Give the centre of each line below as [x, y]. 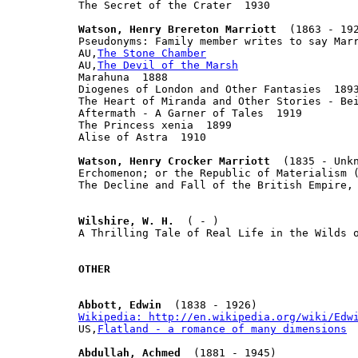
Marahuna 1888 [123, 77]
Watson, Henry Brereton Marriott [177, 29]
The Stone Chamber [152, 53]
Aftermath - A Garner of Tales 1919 [190, 113]
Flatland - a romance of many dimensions [222, 328]
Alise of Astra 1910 [142, 137]
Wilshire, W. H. [126, 221]
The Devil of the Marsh [168, 65]
